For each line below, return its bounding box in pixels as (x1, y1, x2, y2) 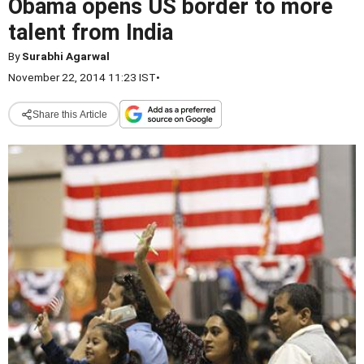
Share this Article (32, 108, 107, 120)
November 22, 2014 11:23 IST (8, 71, 156, 84)
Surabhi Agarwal (22, 50, 110, 63)
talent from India (8, 19, 173, 45)
